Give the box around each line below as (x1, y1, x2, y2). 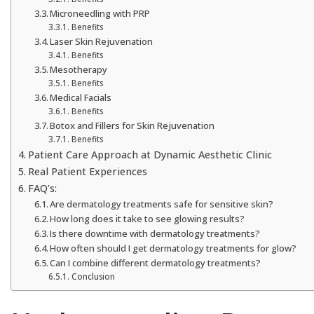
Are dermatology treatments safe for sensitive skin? (50, 198, 274, 210)
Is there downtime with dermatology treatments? (50, 227, 261, 240)
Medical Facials (50, 91, 112, 104)
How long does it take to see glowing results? (50, 212, 245, 225)
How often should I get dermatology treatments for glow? (50, 242, 297, 254)
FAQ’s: (27, 182, 57, 195)
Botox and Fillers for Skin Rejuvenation (50, 119, 215, 132)
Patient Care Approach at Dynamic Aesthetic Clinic (27, 148, 272, 161)
